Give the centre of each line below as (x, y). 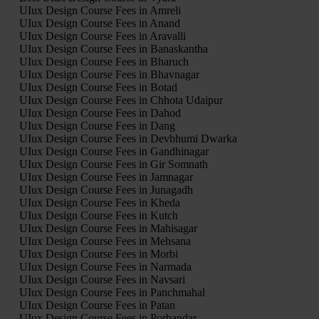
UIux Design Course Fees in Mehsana (105, 241)
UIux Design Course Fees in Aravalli (102, 36)
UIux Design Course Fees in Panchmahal (112, 293)
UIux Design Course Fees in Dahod (100, 113)
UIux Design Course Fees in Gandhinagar (114, 152)
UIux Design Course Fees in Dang (97, 126)
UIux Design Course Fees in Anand (99, 23)
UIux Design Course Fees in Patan (97, 305)
